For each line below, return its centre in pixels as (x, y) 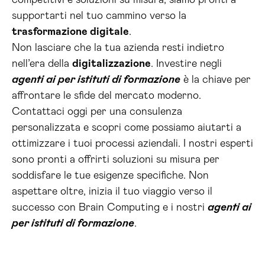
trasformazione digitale (70, 32)
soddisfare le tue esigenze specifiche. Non (110, 176)
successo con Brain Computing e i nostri (110, 208)
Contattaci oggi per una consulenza (97, 112)
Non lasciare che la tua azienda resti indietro (118, 48)
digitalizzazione (112, 64)
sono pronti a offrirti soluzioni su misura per (116, 160)
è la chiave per (216, 80)
